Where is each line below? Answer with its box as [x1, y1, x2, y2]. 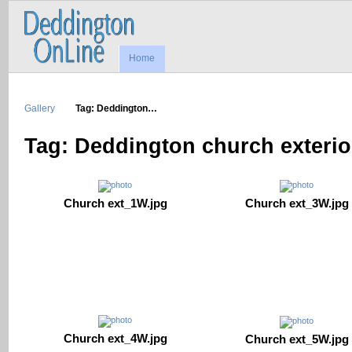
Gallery [24, 102, 55, 113]
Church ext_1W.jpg [63, 196, 167, 211]
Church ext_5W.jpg [244, 332, 349, 346]
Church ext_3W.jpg [244, 196, 349, 211]
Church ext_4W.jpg [63, 332, 167, 346]
